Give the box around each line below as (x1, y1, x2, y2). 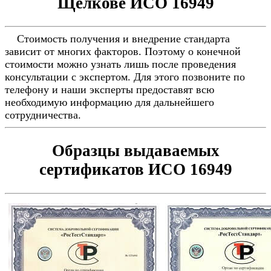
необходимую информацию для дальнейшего (5, 96, 214, 109)
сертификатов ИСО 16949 (39, 160, 232, 179)
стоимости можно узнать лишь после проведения (5, 58, 236, 71)
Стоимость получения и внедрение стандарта (5, 33, 230, 45)
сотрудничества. (5, 109, 81, 122)
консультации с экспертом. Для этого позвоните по (5, 71, 245, 83)
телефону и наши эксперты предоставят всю (5, 83, 214, 96)
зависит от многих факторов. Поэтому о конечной (5, 45, 241, 58)
